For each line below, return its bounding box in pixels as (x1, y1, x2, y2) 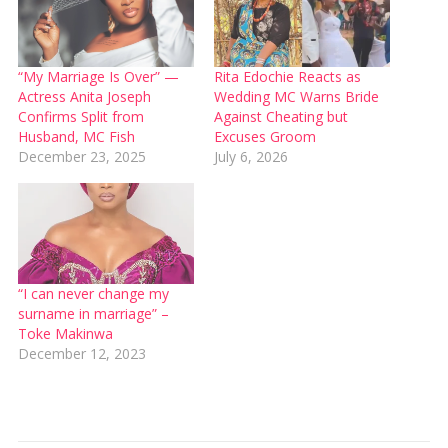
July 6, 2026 (214, 147, 288, 167)
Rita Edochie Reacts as (214, 67, 361, 87)
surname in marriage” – (17, 303, 169, 323)
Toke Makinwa (17, 323, 113, 343)
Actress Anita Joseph (17, 87, 151, 107)
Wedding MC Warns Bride (214, 87, 379, 107)
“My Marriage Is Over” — (17, 67, 179, 87)
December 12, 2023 (17, 343, 146, 363)
